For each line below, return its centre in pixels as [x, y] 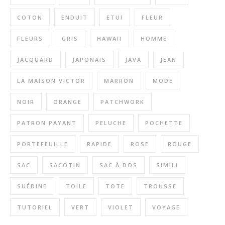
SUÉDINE [32, 186]
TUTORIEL [35, 207]
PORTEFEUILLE [43, 144]
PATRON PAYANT [47, 123]
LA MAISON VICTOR [51, 81]
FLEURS [30, 39]
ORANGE [68, 102]
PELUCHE [111, 123]
